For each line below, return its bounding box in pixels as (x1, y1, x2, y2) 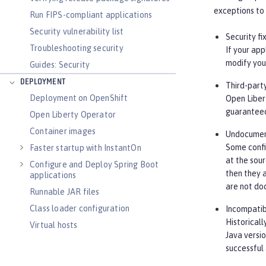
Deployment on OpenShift (30, 93, 128, 103)
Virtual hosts (30, 220, 78, 230)
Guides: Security (30, 60, 90, 69)
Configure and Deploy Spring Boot (30, 160, 159, 169)
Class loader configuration (30, 204, 130, 213)
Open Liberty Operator (30, 110, 116, 119)
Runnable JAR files (30, 187, 100, 197)
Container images (30, 126, 96, 136)
